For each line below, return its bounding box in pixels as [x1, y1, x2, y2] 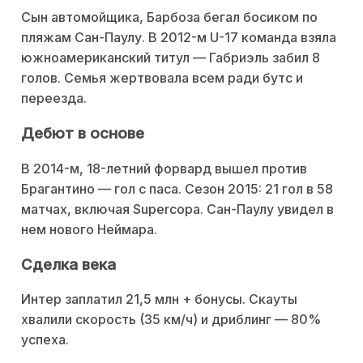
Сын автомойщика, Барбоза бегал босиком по [21, 9, 318, 26]
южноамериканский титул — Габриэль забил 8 [21, 49, 320, 66]
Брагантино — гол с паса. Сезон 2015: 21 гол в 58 [21, 180, 333, 197]
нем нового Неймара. [21, 220, 157, 237]
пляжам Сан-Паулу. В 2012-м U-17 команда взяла [21, 29, 336, 46]
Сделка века [21, 254, 116, 274]
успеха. [21, 331, 69, 348]
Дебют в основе [21, 124, 144, 143]
